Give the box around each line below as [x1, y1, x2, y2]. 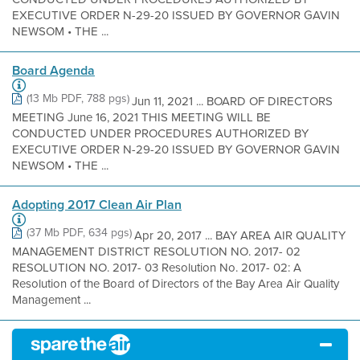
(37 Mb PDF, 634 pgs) [27, 224, 132, 241]
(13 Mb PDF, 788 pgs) [27, 90, 129, 107]
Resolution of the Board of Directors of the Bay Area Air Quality [12, 275, 339, 292]
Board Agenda [12, 61, 95, 80]
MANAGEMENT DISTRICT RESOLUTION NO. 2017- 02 [12, 243, 301, 260]
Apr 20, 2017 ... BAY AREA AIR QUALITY [134, 227, 346, 244]
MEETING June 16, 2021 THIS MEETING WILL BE [12, 108, 271, 126]
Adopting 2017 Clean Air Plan [12, 195, 182, 214]
